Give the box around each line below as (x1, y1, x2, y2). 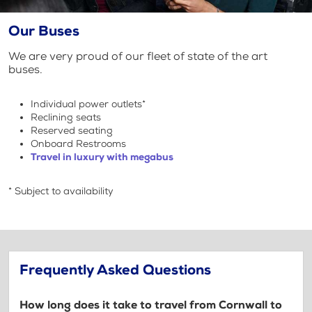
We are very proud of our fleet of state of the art (8, 49, 267, 63)
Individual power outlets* (31, 97, 146, 110)
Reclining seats (31, 111, 101, 123)
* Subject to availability (8, 185, 114, 197)
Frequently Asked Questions (19, 261, 211, 279)
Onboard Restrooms (31, 137, 126, 150)
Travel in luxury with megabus (31, 150, 173, 163)
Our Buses (8, 22, 79, 40)
